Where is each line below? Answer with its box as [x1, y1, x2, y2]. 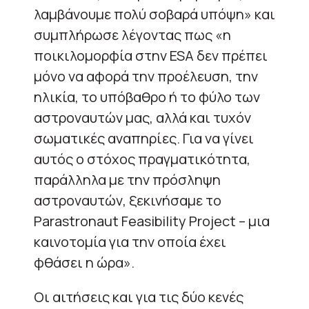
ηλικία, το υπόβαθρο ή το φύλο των [34, 88, 260, 106]
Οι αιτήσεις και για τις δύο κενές [34, 288, 243, 306]
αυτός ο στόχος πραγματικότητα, [34, 150, 250, 168]
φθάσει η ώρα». [34, 253, 134, 272]
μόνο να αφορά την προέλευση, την [34, 67, 258, 86]
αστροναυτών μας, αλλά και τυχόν [34, 108, 251, 127]
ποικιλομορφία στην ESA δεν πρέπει [34, 46, 268, 65]
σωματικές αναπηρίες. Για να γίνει [34, 129, 254, 148]
